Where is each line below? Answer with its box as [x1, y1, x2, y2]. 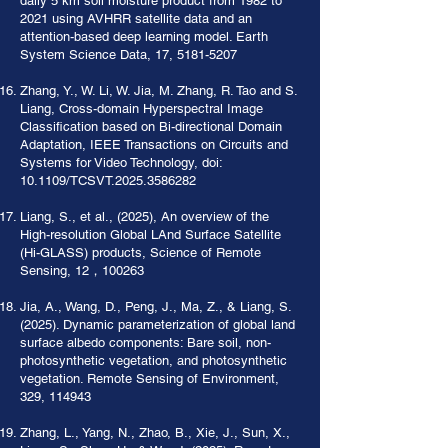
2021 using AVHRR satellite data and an [20, 11, 252, 26]
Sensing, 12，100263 [20, 263, 144, 278]
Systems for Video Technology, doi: [20, 155, 222, 170]
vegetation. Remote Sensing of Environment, [20, 371, 279, 386]
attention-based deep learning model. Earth [20, 29, 268, 44]
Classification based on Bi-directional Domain [20, 119, 282, 134]
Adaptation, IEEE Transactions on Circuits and [20, 137, 288, 152]
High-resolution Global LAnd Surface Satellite [20, 227, 281, 242]
